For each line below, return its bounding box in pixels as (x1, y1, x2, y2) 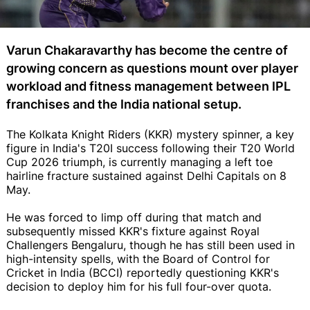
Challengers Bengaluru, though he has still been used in (6, 237, 295, 252)
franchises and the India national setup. (6, 96, 241, 111)
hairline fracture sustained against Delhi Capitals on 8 (6, 168, 286, 183)
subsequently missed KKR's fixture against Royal (6, 224, 259, 238)
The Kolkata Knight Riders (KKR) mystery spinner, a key (6, 127, 294, 141)
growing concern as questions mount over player (6, 60, 298, 75)
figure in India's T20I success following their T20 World (6, 140, 295, 155)
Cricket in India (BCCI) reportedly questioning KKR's (6, 265, 279, 280)
